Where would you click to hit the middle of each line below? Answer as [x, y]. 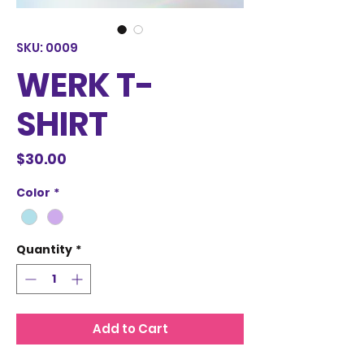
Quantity [44, 250]
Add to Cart [130, 329]
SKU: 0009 [47, 48]
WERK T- [85, 85]
